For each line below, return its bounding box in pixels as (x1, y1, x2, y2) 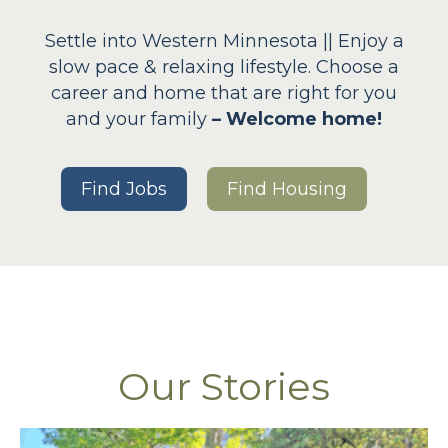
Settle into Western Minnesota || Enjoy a (44, 30, 404, 53)
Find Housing (227, 178, 347, 201)
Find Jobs (81, 178, 167, 201)
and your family (66, 108, 212, 131)
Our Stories (118, 363, 330, 411)
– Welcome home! (212, 108, 382, 131)
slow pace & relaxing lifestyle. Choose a (49, 56, 399, 79)
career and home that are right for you (51, 82, 397, 105)
